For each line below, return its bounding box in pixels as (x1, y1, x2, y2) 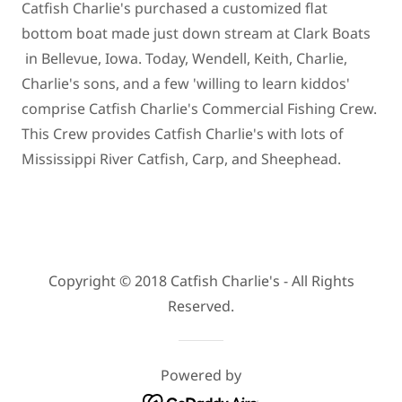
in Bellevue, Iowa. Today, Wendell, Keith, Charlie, (22, 48, 347, 68)
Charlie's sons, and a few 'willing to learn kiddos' (22, 74, 350, 93)
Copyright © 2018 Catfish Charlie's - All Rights (48, 271, 354, 291)
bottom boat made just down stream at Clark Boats (22, 23, 371, 43)
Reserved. (168, 296, 234, 316)
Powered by (161, 365, 241, 385)
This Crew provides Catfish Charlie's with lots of (22, 124, 344, 144)
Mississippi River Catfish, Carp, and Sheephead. (22, 149, 345, 169)
